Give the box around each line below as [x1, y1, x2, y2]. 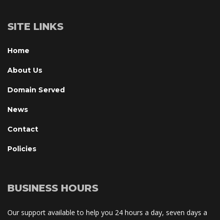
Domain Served [7, 85, 65, 95]
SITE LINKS [7, 21, 63, 33]
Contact [7, 125, 38, 134]
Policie [7, 144, 36, 154]
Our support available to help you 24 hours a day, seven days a [7, 208, 207, 218]
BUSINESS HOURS [7, 182, 98, 194]
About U [7, 66, 42, 75]
